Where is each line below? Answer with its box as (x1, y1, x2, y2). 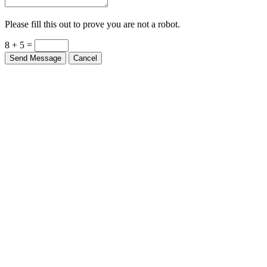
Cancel (73, 53, 97, 63)
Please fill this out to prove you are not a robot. (5, 18, 180, 29)
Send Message (10, 53, 61, 63)
